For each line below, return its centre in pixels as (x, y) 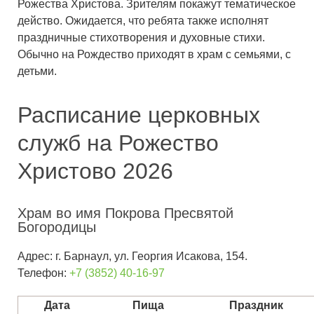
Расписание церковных (139, 115)
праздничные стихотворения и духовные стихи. (141, 38)
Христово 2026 (95, 171)
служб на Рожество (118, 143)
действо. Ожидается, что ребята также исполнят (143, 21)
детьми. (37, 71)
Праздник (256, 306)
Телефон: (43, 273)
